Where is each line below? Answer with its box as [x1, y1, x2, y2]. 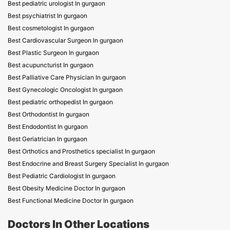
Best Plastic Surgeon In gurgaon [8, 49, 99, 56]
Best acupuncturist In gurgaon [8, 61, 93, 69]
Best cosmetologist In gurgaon [8, 24, 94, 32]
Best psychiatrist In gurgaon [8, 12, 87, 20]
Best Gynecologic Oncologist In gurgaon [8, 86, 123, 93]
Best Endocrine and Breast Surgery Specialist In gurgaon [8, 160, 169, 167]
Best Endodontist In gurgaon [8, 123, 88, 130]
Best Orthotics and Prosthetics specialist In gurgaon [8, 147, 155, 155]
